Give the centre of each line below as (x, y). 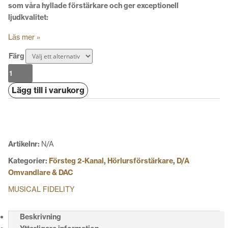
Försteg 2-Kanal (76, 161)
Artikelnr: (25, 144)
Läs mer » (24, 37)
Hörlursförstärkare (140, 161)
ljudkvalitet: (28, 17)
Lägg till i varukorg (48, 90)
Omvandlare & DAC (40, 172)
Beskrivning (40, 217)
